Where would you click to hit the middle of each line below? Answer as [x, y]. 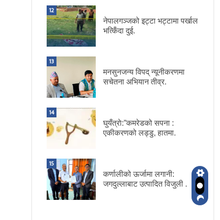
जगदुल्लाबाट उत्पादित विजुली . [145, 184]
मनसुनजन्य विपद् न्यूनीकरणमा [144, 72]
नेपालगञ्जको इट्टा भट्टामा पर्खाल [151, 21]
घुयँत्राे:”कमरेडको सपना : [138, 123]
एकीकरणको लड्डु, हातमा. [139, 133]
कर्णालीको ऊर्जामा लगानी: [139, 174]
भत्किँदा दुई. [119, 31]
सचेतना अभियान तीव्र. [135, 82]
